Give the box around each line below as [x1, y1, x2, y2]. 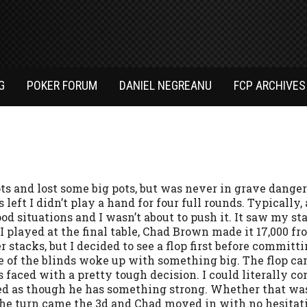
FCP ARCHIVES [234, 78, 306, 93]
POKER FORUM [27, 78, 97, 93]
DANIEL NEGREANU [119, 78, 212, 93]
